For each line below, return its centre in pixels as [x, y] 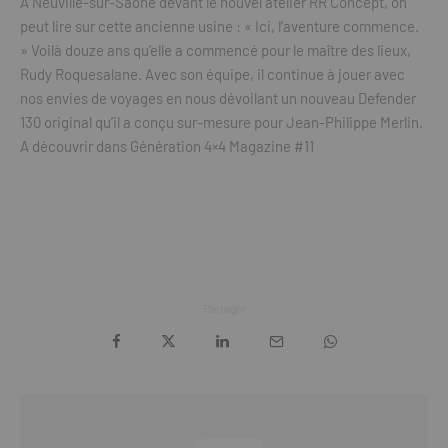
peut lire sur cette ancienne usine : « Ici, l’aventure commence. [219, 26]
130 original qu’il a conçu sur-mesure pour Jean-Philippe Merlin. [221, 122]
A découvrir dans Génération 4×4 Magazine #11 [167, 146]
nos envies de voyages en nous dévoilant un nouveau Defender [218, 98]
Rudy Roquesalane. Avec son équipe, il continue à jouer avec [212, 74]
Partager [224, 308]
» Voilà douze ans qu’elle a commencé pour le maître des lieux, [215, 50]
